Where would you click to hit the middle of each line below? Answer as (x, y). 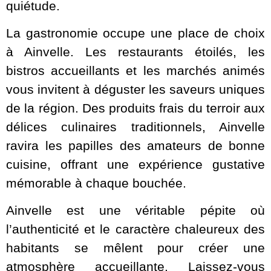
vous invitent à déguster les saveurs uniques (135, 89)
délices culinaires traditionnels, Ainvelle (135, 126)
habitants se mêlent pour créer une (135, 248)
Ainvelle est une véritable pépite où (135, 211)
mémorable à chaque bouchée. (96, 183)
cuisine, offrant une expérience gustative (135, 164)
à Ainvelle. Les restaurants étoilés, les (135, 51)
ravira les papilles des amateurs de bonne (135, 145)
